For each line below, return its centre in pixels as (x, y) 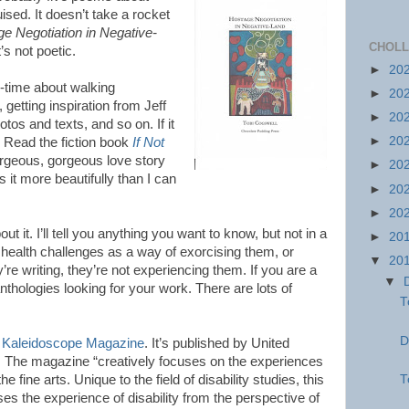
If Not (148, 142)
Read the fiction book (68, 142)
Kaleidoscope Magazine (73, 343)
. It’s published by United (217, 343)
